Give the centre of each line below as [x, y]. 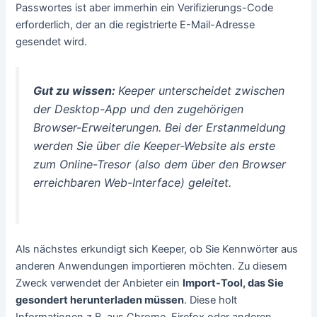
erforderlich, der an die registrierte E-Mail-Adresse [136, 24]
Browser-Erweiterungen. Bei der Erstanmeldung [160, 127]
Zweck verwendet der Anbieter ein [99, 283]
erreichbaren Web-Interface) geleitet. [133, 182]
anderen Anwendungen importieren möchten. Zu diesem [152, 266]
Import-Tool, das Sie [234, 283]
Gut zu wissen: [76, 90]
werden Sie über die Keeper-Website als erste [155, 145]
